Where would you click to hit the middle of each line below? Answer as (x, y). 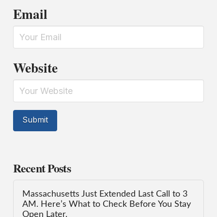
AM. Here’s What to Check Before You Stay (107, 204)
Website (35, 67)
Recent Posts (42, 168)
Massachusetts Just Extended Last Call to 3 (105, 194)
